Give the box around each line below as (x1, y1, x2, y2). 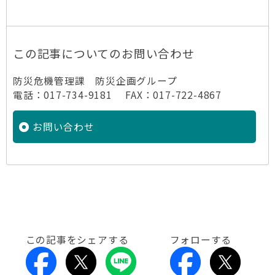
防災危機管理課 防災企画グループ (13, 74, 177, 88)
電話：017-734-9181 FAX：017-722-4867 (13, 88, 222, 102)
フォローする (169, 233, 232, 247)
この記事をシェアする (25, 233, 129, 247)
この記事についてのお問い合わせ (13, 45, 195, 61)
